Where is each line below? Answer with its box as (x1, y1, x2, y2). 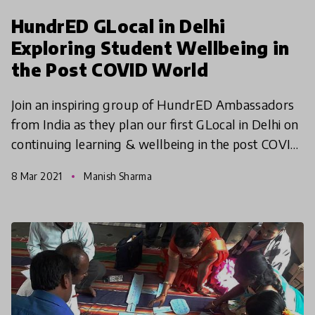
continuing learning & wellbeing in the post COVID (11, 135, 300, 152)
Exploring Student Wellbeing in (11, 37, 290, 58)
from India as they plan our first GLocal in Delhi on (11, 115, 299, 132)
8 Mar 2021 (11, 169, 65, 182)
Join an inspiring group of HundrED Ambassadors (11, 96, 295, 112)
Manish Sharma (81, 169, 153, 182)
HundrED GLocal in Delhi (11, 15, 226, 37)
